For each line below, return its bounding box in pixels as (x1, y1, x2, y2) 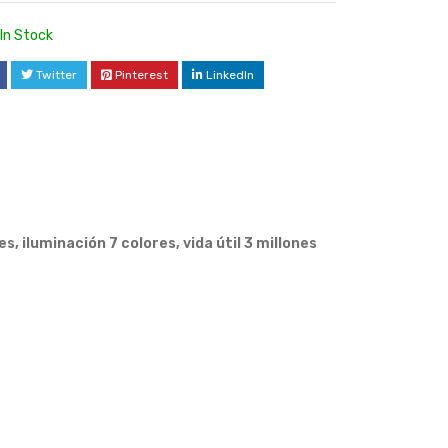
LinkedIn (206, 68, 254, 82)
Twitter (36, 68, 77, 82)
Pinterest (115, 68, 168, 82)
